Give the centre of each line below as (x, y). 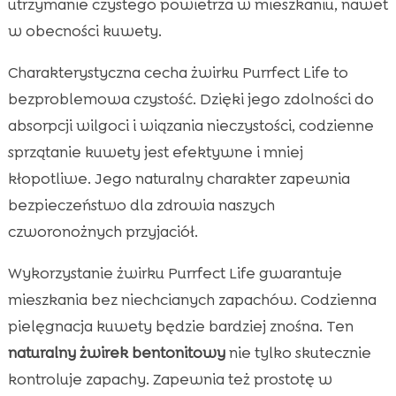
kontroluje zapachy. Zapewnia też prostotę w (170, 379)
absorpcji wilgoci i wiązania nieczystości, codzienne (190, 125)
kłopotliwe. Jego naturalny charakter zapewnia (179, 178)
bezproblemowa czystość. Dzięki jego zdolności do (190, 99)
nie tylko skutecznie (298, 352)
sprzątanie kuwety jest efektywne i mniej (155, 152)
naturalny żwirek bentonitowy (116, 352)
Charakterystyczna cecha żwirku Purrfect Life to (178, 72)
